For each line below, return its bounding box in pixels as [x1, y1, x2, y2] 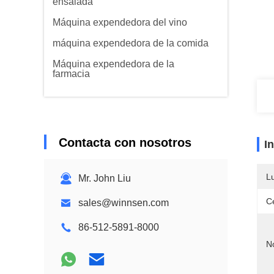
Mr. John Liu [78, 173, 131, 183]
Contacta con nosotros [59, 136, 191, 149]
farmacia [53, 68, 90, 79]
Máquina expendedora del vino [53, 17, 187, 28]
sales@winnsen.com [78, 198, 169, 208]
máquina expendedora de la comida [53, 38, 209, 48]
